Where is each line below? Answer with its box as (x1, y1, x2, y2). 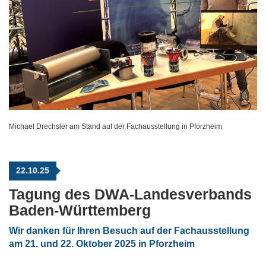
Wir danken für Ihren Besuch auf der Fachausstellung (9, 226, 249, 236)
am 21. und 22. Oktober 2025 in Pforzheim (9, 239, 195, 249)
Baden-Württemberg (9, 202, 151, 219)
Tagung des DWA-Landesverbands (9, 186, 252, 203)
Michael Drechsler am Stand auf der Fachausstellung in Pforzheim (9, 122, 222, 131)
